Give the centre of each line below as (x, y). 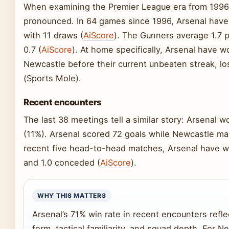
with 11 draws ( (53, 35)
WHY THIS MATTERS (72, 195)
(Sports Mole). (52, 78)
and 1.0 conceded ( (62, 162)
